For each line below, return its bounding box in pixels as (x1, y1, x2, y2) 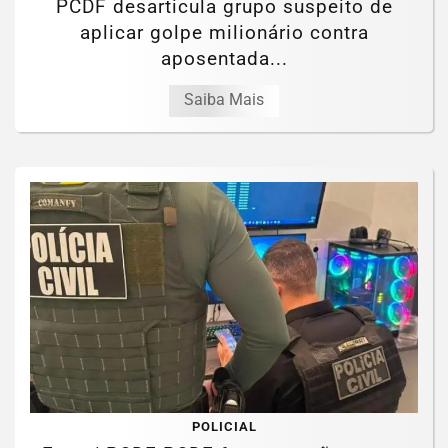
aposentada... (160, 46, 288, 70)
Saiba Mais (184, 89, 264, 109)
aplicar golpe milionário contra (79, 20, 369, 44)
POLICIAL (191, 419, 257, 435)
